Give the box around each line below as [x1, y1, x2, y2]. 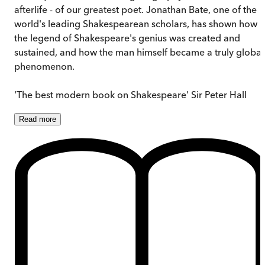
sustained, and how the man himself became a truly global [14, 46, 264, 58]
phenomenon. [14, 60, 75, 72]
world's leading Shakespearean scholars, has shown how [14, 17, 257, 30]
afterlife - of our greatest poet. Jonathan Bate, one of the [14, 3, 257, 15]
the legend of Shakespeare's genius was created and [14, 31, 240, 44]
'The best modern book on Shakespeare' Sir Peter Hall [14, 88, 247, 101]
